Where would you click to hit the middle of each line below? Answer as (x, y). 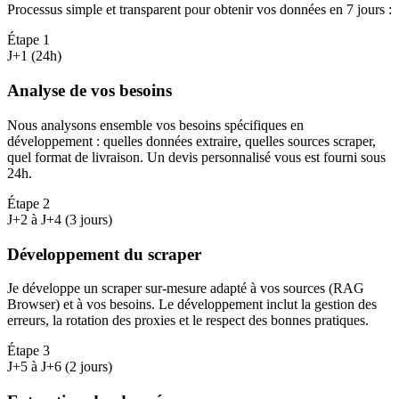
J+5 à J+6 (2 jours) (60, 367)
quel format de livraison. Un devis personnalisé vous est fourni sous (196, 157)
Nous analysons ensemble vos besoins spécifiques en (155, 125)
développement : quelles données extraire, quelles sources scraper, (191, 141)
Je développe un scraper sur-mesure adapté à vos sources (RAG (186, 289)
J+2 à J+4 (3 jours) (60, 219)
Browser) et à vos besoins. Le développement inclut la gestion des (192, 305)
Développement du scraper (104, 254)
